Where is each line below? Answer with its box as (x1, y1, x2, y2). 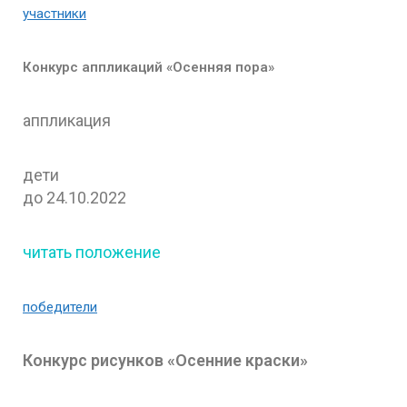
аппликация (23, 110, 111, 130)
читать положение (23, 242, 161, 262)
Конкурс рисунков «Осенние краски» (23, 350, 308, 370)
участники (23, 5, 86, 22)
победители (23, 298, 97, 315)
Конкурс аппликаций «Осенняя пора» (23, 58, 274, 75)
